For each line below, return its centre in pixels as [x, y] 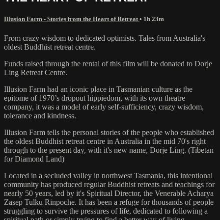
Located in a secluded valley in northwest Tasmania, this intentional [108, 175]
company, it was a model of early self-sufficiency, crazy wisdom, [104, 107]
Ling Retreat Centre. [36, 72]
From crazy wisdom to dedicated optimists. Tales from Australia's [105, 38]
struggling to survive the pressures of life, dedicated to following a [106, 211]
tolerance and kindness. [40, 115]
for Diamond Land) [34, 159]
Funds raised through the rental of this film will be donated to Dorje [108, 63]
